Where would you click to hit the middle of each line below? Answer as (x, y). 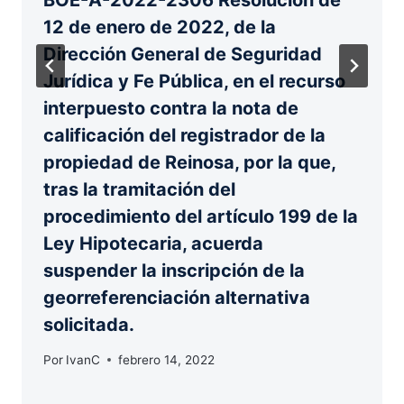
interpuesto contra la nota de (171, 109)
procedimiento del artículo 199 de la (201, 217)
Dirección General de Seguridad (183, 55)
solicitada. (89, 325)
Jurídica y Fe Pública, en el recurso (194, 82)
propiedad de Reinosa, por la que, (189, 163)
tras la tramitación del (139, 190)
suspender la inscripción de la (174, 271)
